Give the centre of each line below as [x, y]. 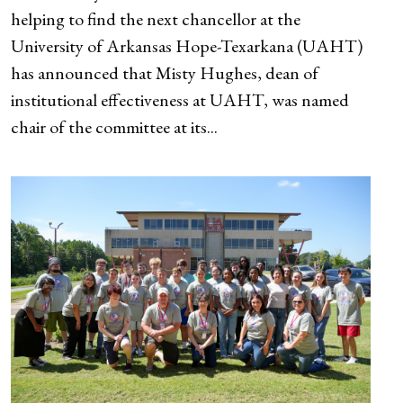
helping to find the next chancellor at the [156, 18]
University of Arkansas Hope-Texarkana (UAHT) [187, 45]
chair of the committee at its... [114, 126]
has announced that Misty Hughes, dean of [165, 72]
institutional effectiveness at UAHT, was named [180, 99]
